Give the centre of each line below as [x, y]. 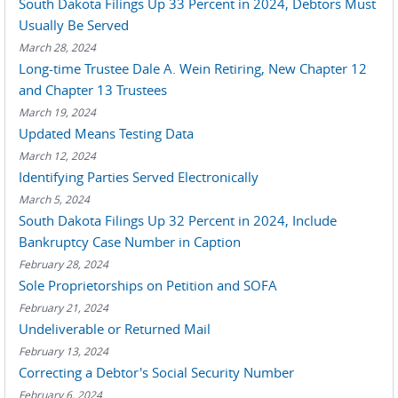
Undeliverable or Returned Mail [115, 329]
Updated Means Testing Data [106, 133]
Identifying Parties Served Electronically [139, 177]
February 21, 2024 [64, 307]
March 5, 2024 [54, 199]
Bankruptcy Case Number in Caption [130, 242]
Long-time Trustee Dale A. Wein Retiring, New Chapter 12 [193, 68]
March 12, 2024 [57, 155]
